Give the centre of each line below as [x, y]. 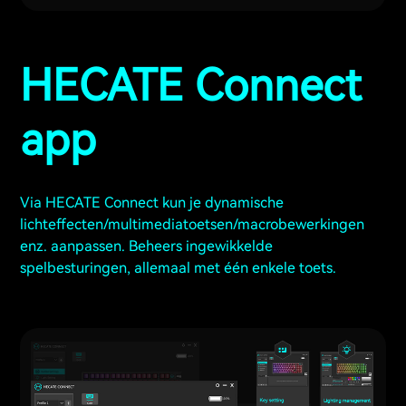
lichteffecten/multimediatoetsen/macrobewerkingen [192, 225]
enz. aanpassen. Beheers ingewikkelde [146, 246]
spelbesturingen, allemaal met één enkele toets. [178, 268]
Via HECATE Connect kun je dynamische [152, 203]
